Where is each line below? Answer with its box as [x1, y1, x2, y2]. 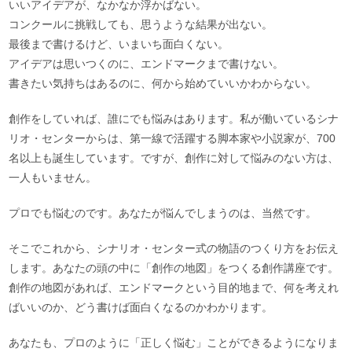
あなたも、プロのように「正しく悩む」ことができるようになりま [9, 335, 339, 349]
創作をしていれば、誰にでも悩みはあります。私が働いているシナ [9, 112, 339, 125]
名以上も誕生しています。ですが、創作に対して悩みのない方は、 [9, 151, 339, 164]
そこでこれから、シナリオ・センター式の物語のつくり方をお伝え [9, 241, 339, 255]
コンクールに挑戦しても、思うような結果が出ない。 [9, 17, 273, 31]
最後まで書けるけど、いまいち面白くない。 [9, 37, 229, 50]
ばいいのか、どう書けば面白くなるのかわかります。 [9, 300, 273, 313]
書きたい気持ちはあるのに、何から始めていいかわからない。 [9, 76, 332, 90]
